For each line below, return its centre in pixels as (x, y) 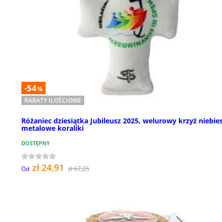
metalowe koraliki (53, 128)
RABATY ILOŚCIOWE (53, 101)
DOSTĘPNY (36, 143)
